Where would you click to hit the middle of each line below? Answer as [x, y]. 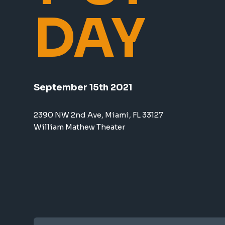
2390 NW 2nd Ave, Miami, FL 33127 [98, 115]
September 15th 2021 [83, 88]
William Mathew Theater [79, 127]
